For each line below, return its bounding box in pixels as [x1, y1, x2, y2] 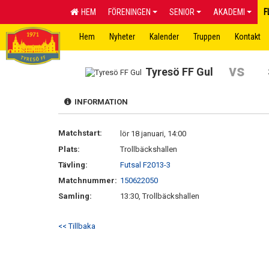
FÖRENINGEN [108, 7, 151, 17]
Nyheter [109, 32, 135, 41]
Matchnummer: [58, 176, 119, 185]
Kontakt [235, 32, 261, 41]
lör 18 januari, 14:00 [120, 129, 186, 138]
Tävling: [58, 160, 88, 169]
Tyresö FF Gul [145, 65, 214, 78]
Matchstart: [58, 128, 102, 138]
